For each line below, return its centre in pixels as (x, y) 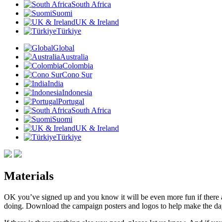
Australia (74, 57)
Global (64, 48)
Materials (29, 176)
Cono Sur (77, 75)
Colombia (78, 66)
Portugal (71, 101)
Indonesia (77, 92)
